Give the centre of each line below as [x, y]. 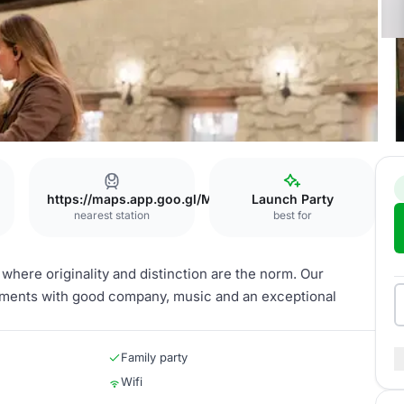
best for [292, 215]
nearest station [112, 215]
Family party [154, 357]
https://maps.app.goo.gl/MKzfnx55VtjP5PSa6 [188, 199]
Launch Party [292, 199]
